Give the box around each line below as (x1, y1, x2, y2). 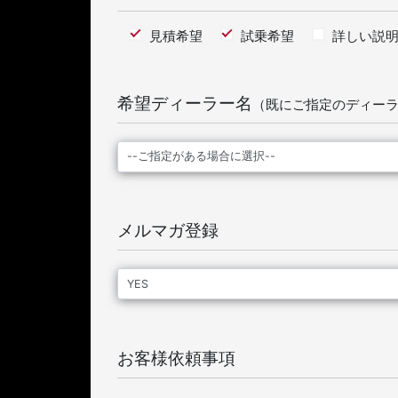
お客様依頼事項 (117, 347, 235, 369)
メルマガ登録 (117, 220, 219, 242)
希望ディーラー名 (117, 92, 252, 114)
